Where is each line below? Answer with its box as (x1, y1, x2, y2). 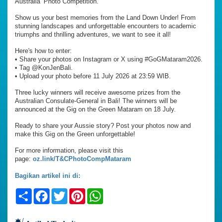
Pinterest (85, 187, 118, 198)
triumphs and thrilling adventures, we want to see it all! (15, 31, 171, 39)
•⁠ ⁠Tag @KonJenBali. (15, 64, 73, 72)
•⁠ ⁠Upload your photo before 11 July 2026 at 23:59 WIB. (15, 72, 171, 80)
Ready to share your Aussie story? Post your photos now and (15, 122, 191, 130)
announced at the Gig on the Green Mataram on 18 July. (15, 106, 176, 113)
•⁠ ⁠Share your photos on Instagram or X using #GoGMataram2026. (15, 55, 203, 63)
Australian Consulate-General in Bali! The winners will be (15, 97, 177, 105)
